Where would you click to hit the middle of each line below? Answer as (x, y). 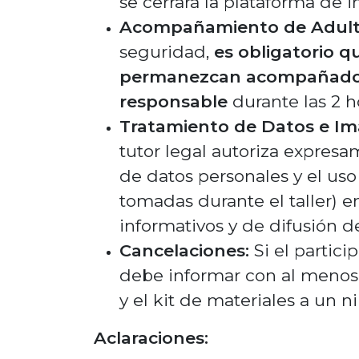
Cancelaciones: (184, 250)
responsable (173, 101)
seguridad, (167, 52)
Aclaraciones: (151, 338)
